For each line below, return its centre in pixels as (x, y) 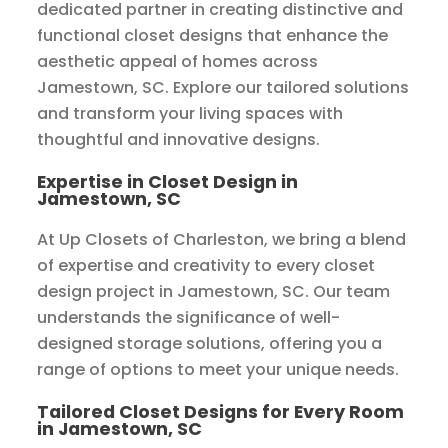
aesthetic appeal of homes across (178, 62)
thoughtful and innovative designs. (179, 140)
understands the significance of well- (189, 318)
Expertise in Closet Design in (168, 182)
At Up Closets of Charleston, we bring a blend (222, 240)
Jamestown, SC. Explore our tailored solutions (223, 88)
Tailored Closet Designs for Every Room (221, 412)
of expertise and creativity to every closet (206, 266)
